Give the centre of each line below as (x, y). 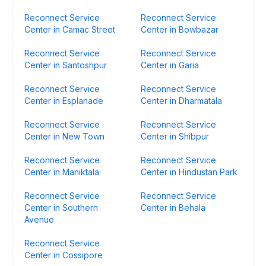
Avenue (39, 219)
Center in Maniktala (62, 172)
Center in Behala (173, 208)
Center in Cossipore (64, 255)
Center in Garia (170, 65)
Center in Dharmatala (181, 101)
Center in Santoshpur (66, 65)
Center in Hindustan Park (189, 172)
